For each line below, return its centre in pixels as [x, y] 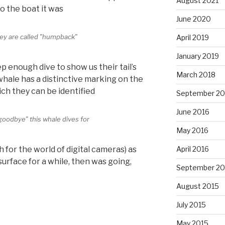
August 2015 [197, 186]
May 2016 [192, 130]
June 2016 [193, 111]
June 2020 [193, 19]
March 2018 [196, 74]
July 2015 [191, 204]
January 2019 [197, 56]
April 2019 [192, 37]
